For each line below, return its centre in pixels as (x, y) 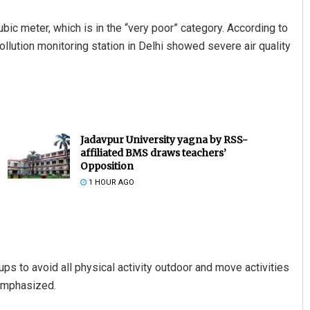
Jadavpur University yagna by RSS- (164, 140)
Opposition (107, 166)
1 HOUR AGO (110, 183)
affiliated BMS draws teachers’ (153, 153)
